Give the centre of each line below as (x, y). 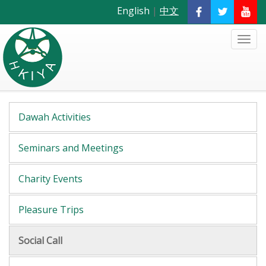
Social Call (40, 240)
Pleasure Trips (51, 209)
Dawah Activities (55, 117)
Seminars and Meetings (71, 148)
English (133, 11)
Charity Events (50, 178)
